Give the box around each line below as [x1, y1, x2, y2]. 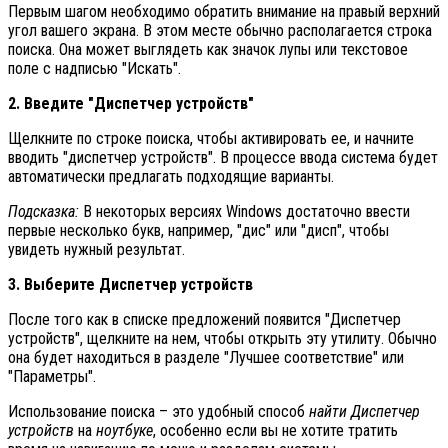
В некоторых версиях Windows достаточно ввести [79, 201, 410, 221]
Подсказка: [8, 201, 79, 221]
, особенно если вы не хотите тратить [153, 420, 398, 440]
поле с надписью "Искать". [8, 58, 181, 78]
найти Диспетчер [309, 401, 420, 421]
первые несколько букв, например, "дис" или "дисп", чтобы [8, 220, 389, 240]
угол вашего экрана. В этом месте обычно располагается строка [8, 20, 432, 40]
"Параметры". [8, 366, 96, 386]
